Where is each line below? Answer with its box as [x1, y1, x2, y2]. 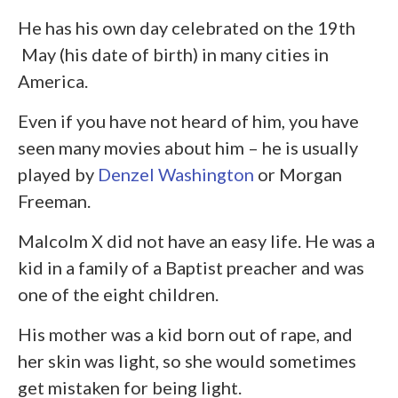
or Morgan [254, 163, 342, 185]
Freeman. [18, 189, 91, 211]
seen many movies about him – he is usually [18, 136, 358, 158]
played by [18, 163, 98, 185]
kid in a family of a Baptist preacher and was [18, 256, 364, 278]
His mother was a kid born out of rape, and [18, 322, 353, 345]
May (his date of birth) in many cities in [18, 43, 329, 65]
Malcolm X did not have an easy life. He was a [18, 229, 375, 251]
